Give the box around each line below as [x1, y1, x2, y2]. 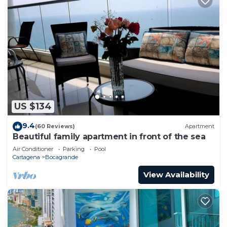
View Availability [143, 169, 209, 179]
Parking [63, 145, 85, 153]
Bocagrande [45, 153, 78, 161]
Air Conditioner [13, 145, 53, 153]
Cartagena [13, 153, 40, 161]
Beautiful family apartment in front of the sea [13, 131, 206, 141]
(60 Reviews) [35, 123, 75, 130]
